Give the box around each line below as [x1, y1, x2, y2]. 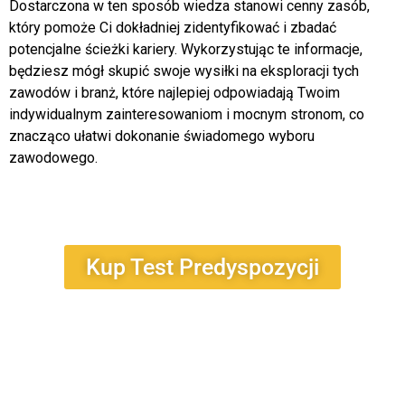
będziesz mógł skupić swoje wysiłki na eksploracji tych [9, 61, 359, 80]
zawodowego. [9, 148, 98, 166]
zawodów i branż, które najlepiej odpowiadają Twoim [9, 83, 340, 101]
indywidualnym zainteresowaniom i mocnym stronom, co [9, 105, 364, 123]
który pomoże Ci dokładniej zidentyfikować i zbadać [9, 18, 336, 36]
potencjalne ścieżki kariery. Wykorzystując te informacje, [9, 40, 363, 58]
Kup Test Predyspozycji [86, 254, 319, 281]
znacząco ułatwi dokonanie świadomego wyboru [9, 127, 315, 145]
